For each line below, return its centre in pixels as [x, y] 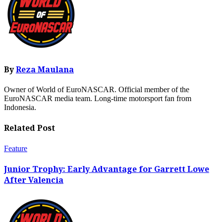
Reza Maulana [45, 69]
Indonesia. [20, 108]
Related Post [29, 128]
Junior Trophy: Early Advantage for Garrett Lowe [107, 169]
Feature [16, 148]
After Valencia [34, 180]
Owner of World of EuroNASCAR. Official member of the [97, 90]
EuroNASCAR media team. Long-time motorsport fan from [98, 99]
